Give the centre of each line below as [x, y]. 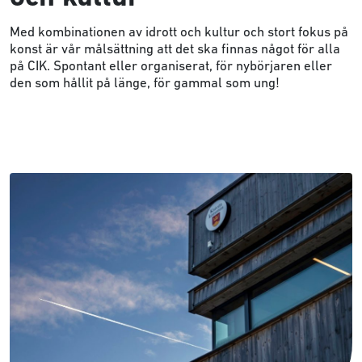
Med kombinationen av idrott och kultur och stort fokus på [179, 33]
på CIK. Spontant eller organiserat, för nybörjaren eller [171, 67]
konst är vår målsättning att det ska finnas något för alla [175, 50]
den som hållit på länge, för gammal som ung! [145, 84]
